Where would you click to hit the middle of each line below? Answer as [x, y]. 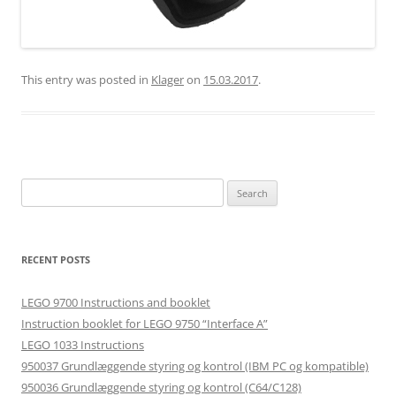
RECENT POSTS [56, 259]
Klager [168, 80]
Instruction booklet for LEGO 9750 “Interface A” [145, 324]
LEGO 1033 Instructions [83, 345]
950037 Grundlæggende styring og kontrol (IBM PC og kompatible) [195, 366]
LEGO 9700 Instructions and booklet [116, 302]
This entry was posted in [86, 80]
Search [38, 188]
